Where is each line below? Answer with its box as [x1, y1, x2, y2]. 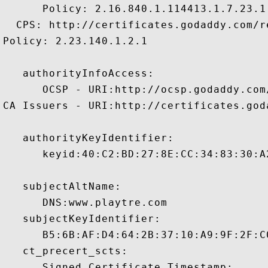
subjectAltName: [3, 181, 121, 192]
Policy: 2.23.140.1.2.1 [3, 35, 148, 47]
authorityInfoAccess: [3, 68, 154, 79]
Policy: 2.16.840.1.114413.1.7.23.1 [3, 3, 266, 14]
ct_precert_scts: [3, 245, 128, 257]
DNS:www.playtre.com [3, 197, 174, 208]
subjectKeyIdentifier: [3, 213, 161, 224]
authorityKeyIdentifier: [3, 132, 174, 144]
